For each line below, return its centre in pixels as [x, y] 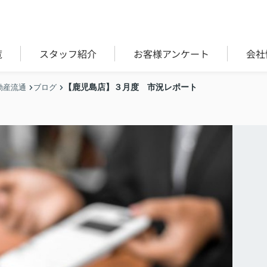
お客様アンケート [171, 54]
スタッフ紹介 [68, 54]
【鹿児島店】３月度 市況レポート [131, 87]
